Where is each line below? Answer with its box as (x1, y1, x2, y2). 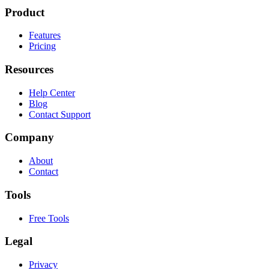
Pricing (29, 41, 56, 52)
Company (5, 131, 54, 144)
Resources (5, 63, 53, 76)
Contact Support (29, 109, 91, 119)
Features (29, 30, 61, 41)
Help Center (29, 87, 75, 98)
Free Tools (29, 213, 69, 223)
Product (5, 5, 44, 19)
